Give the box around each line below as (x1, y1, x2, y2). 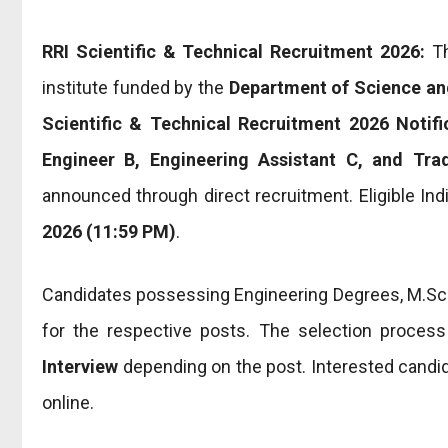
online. (42, 391, 94, 413)
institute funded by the (42, 76, 229, 98)
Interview (42, 355, 118, 377)
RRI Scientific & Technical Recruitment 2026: (42, 40, 425, 62)
